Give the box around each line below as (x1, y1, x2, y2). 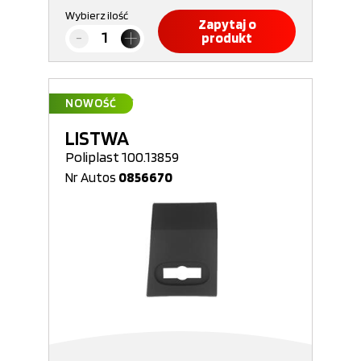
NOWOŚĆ (65, 96, 117, 110)
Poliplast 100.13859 (65, 148, 179, 165)
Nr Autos (65, 169, 118, 185)
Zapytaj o (197, 16, 256, 32)
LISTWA (65, 126, 129, 150)
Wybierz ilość (65, 9, 128, 22)
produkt (201, 30, 252, 46)
